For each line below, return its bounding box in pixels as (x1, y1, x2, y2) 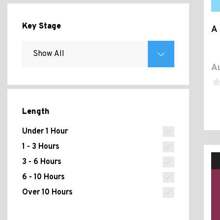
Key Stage (22, 22, 61, 31)
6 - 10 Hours (22, 172, 65, 182)
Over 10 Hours (22, 188, 73, 197)
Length (22, 107, 50, 117)
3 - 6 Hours (22, 157, 61, 167)
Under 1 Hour (22, 127, 68, 137)
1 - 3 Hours (22, 142, 59, 152)
